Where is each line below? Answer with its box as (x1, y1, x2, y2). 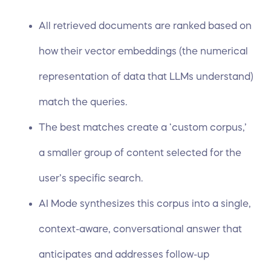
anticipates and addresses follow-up (39, 249, 209, 259)
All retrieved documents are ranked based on (39, 21, 252, 30)
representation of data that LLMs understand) (39, 71, 253, 81)
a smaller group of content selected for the (39, 148, 241, 157)
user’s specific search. (39, 173, 143, 183)
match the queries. (39, 97, 129, 106)
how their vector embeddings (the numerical (39, 46, 248, 56)
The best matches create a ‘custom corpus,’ (39, 122, 247, 132)
